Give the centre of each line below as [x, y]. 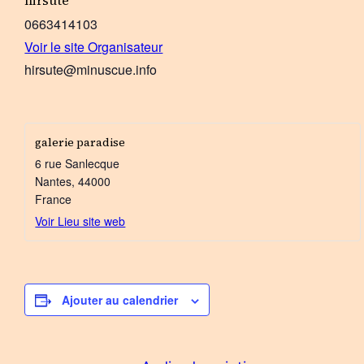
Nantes [54, 182]
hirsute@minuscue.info [91, 69]
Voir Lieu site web [80, 221]
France [54, 199]
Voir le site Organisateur [94, 46]
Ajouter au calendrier [120, 300]
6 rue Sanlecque [78, 164]
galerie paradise [80, 143]
